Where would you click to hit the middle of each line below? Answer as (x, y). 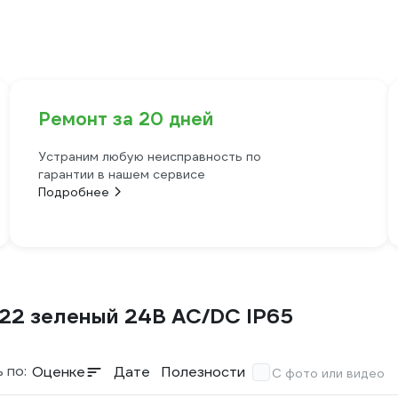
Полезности (203, 372)
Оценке (59, 372)
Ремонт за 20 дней (125, 119)
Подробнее (73, 192)
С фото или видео (328, 373)
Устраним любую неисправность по (149, 156)
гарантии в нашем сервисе (121, 174)
